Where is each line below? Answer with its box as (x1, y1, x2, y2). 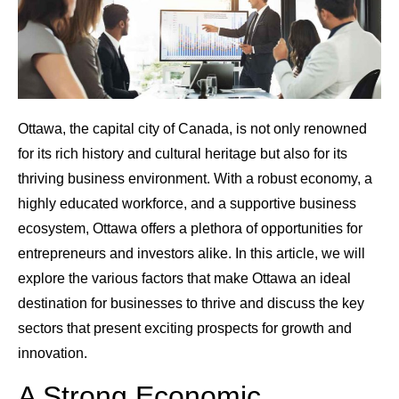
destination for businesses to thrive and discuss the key (18, 296, 364, 312)
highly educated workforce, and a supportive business (18, 196, 356, 212)
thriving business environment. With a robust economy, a (18, 171, 372, 187)
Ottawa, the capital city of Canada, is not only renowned (18, 121, 367, 137)
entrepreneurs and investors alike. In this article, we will (18, 246, 365, 262)
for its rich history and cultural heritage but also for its (18, 146, 347, 162)
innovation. (18, 346, 87, 362)
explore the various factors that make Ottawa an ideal (18, 271, 351, 287)
